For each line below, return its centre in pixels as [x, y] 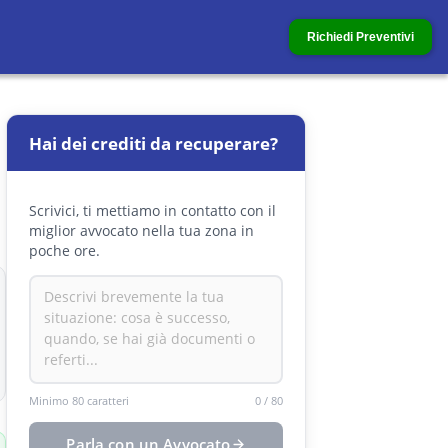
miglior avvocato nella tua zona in [141, 230]
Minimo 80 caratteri [79, 400]
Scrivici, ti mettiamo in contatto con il [152, 210]
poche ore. [64, 250]
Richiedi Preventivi [360, 37]
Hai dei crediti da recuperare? [153, 143]
